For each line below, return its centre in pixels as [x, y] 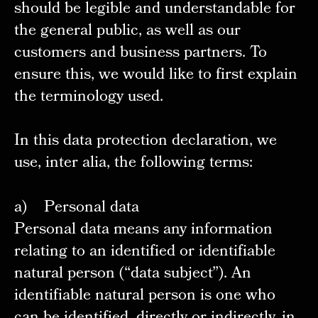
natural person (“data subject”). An [132, 275]
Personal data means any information [143, 231]
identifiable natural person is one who [144, 297]
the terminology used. [88, 97]
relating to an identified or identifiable [144, 253]
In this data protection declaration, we [145, 142]
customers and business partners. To [140, 53]
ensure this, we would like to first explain [155, 75]
